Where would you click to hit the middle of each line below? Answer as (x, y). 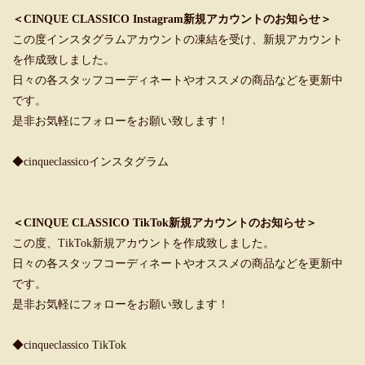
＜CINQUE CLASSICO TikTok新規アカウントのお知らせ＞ (165, 222)
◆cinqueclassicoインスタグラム (90, 161)
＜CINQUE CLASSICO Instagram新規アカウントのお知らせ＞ (172, 19)
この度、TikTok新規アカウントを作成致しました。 (143, 243)
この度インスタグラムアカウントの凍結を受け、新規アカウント (178, 39)
